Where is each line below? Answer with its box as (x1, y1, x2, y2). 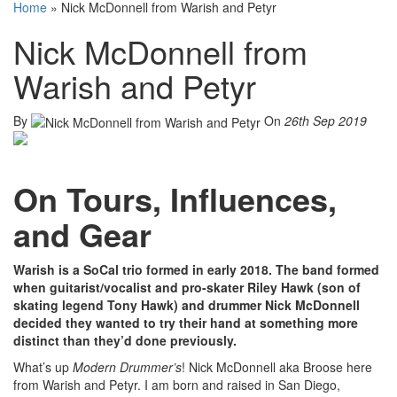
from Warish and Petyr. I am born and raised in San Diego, (13, 376, 340, 394)
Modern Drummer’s (73, 358, 182, 377)
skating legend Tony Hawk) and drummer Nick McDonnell (13, 296, 360, 315)
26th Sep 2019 (284, 112, 367, 129)
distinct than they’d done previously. (13, 331, 237, 350)
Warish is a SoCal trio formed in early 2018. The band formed (13, 261, 379, 279)
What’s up (13, 358, 73, 377)
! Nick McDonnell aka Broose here (182, 358, 372, 377)
